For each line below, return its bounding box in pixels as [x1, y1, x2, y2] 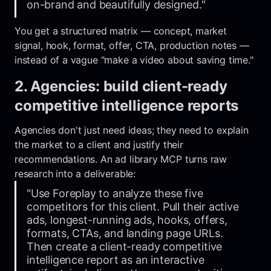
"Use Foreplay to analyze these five [27, 186, 203, 200]
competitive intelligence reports [15, 96, 239, 114]
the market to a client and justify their [15, 138, 183, 151]
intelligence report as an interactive [27, 253, 204, 266]
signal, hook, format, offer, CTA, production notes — [15, 39, 249, 51]
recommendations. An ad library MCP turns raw [15, 152, 227, 165]
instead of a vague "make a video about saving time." [15, 53, 253, 66]
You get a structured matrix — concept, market [15, 24, 227, 37]
